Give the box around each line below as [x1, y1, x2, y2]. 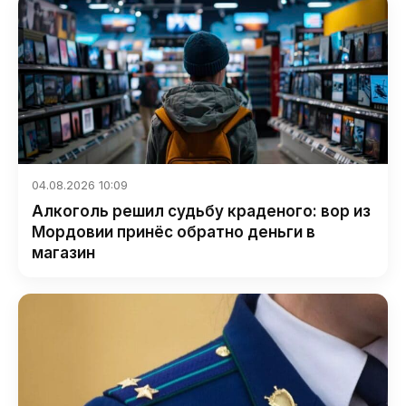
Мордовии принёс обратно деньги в [32, 223, 315, 242]
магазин [32, 244, 95, 263]
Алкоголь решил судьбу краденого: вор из [32, 202, 371, 221]
